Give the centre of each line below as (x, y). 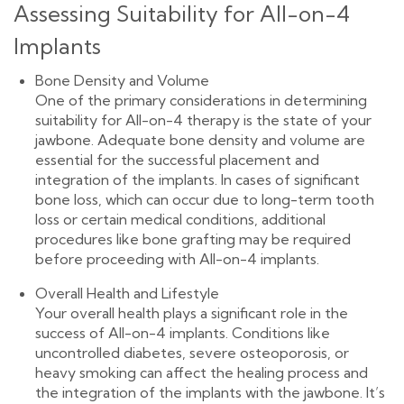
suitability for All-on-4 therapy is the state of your (203, 120)
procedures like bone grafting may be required (193, 239)
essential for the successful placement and (177, 160)
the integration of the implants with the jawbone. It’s (210, 393)
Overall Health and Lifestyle (127, 294)
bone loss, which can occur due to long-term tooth (205, 200)
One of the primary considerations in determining (201, 101)
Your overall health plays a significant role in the (192, 313)
